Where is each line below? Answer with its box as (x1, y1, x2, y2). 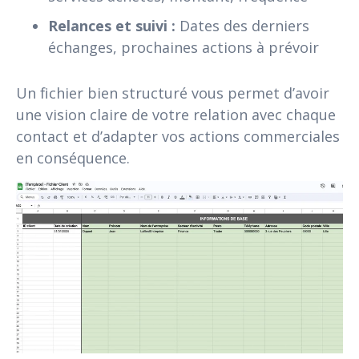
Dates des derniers (175, 15, 309, 35)
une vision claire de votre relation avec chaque (16, 104, 336, 124)
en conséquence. (16, 147, 130, 167)
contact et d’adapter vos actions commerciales (16, 126, 340, 146)
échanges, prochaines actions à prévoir (48, 37, 319, 57)
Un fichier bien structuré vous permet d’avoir (16, 83, 329, 103)
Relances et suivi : (48, 15, 175, 35)
